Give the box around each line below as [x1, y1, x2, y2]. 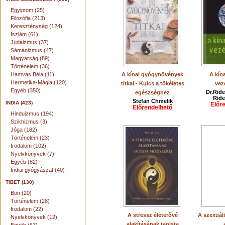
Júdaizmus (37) [11, 39, 49, 45]
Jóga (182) [11, 127, 37, 133]
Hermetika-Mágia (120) [11, 79, 67, 85]
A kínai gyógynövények [122, 71, 184, 77]
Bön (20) [11, 190, 32, 196]
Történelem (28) [11, 198, 50, 204]
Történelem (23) [11, 135, 50, 141]
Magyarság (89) [11, 55, 50, 61]
